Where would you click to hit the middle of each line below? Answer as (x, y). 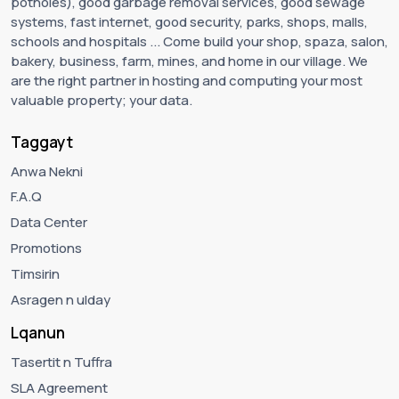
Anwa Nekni (47, 171)
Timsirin (35, 274)
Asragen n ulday (61, 299)
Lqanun (38, 332)
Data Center (49, 223)
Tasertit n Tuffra (61, 362)
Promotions (46, 248)
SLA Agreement (59, 387)
